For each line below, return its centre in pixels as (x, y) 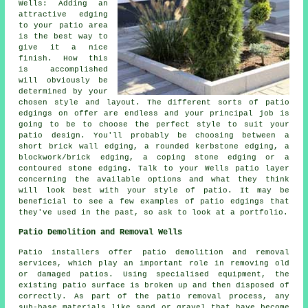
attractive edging (63, 15)
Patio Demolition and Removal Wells (101, 233)
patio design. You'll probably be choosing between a (154, 136)
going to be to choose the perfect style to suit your (154, 125)
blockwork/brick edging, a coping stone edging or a (154, 158)
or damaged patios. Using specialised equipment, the (154, 275)
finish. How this (63, 59)
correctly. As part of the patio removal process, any (154, 297)
